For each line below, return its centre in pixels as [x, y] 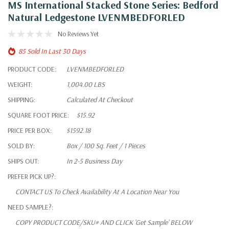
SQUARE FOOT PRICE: [38, 115]
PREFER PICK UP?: [32, 176]
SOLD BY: [21, 145]
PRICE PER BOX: [30, 130]
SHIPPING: [21, 99]
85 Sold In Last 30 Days [52, 51]
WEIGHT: [20, 84]
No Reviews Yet [78, 33]
